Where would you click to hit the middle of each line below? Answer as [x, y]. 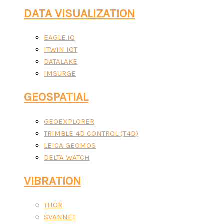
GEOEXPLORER [69, 121]
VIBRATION [52, 181]
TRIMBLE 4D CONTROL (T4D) [91, 133]
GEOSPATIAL [56, 97]
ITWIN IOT [61, 50]
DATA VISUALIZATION [79, 14]
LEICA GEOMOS [70, 145]
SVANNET [60, 217]
